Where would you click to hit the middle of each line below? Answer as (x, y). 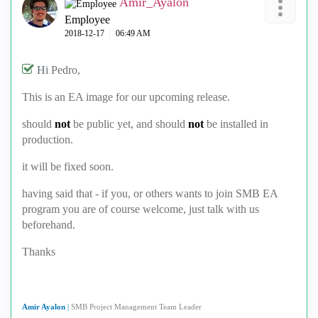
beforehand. (49, 225)
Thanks (39, 252)
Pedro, (66, 70)
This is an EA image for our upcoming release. (126, 97)
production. (48, 139)
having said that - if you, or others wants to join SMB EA (150, 193)
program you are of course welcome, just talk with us (141, 209)
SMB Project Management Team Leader (136, 307)
